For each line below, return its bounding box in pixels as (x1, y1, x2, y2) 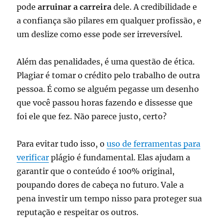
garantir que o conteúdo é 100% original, (17, 166, 175, 176)
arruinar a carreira (38, 1, 112, 12)
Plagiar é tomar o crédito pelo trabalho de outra (17, 70, 200, 80)
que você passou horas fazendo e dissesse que (17, 97, 193, 108)
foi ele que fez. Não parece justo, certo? (17, 111, 167, 121)
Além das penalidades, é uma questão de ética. (17, 56, 195, 66)
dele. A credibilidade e (111, 1, 197, 12)
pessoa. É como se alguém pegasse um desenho (17, 84, 199, 94)
